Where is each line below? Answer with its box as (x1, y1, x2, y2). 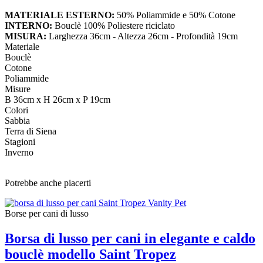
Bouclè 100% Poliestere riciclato (52, 21, 175, 31)
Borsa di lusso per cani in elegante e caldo (5, 231, 255, 247)
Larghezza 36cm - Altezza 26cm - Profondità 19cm (46, 31, 238, 42)
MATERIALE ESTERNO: (5, 10, 114, 21)
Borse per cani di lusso (5, 208, 89, 219)
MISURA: (5, 31, 46, 42)
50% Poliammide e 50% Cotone (114, 10, 235, 21)
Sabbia (5, 116, 30, 126)
